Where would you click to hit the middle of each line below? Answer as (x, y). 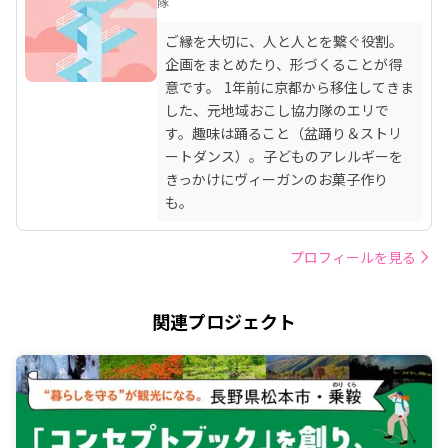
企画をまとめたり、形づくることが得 (283, 63)
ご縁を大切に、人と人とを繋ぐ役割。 (284, 40)
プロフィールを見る (353, 256)
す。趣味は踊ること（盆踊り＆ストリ (283, 132)
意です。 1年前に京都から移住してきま (289, 86)
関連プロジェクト (224, 320)
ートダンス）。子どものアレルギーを (284, 155)
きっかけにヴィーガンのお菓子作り (276, 178)
